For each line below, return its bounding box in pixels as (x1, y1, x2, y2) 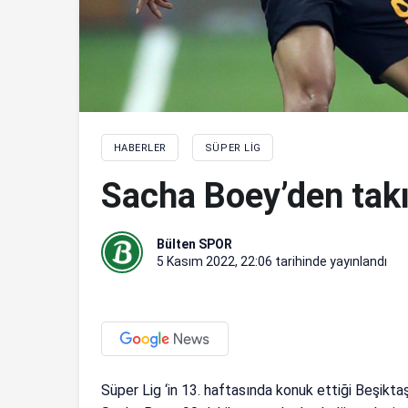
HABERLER (113, 141, 167, 154)
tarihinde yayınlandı (272, 253, 387, 269)
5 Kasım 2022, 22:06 (157, 253, 272, 269)
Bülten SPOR (157, 236, 232, 251)
